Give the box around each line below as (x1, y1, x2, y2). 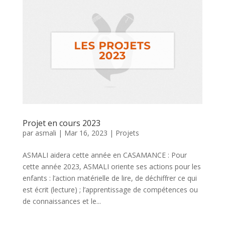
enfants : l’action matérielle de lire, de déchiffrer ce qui (22, 173, 197, 183)
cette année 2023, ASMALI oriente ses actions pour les (22, 161, 201, 171)
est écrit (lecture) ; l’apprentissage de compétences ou (22, 184, 198, 194)
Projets (115, 128, 139, 138)
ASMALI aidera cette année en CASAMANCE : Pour (22, 150, 187, 160)
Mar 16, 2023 (64, 128, 107, 138)
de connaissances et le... (22, 196, 101, 206)
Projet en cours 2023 (22, 117, 100, 129)
